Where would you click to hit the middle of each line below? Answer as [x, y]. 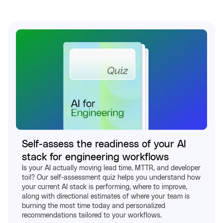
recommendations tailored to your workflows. [92, 216]
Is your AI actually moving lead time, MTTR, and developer [111, 168]
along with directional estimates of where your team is [106, 197]
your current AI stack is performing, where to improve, [105, 187]
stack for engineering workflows [95, 158]
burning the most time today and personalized [94, 206]
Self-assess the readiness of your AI [104, 145]
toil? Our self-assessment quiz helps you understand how [111, 178]
